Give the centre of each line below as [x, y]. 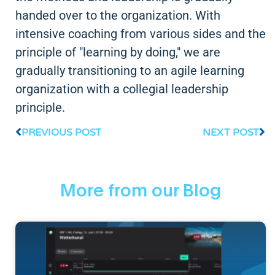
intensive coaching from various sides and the [141, 33]
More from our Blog [141, 191]
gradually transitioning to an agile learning [130, 70]
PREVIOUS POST [61, 132]
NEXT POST [231, 132]
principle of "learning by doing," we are [118, 52]
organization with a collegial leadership [122, 89]
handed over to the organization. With [118, 15]
